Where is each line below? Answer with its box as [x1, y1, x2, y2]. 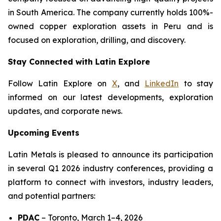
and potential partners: [8, 191, 95, 201]
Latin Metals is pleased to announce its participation [8, 149, 213, 159]
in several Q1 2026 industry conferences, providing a [8, 163, 213, 173]
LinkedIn [145, 78, 179, 88]
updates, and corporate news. [8, 106, 122, 116]
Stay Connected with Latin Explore [8, 57, 150, 67]
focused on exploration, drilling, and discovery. [8, 35, 185, 45]
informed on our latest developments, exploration [8, 92, 213, 102]
